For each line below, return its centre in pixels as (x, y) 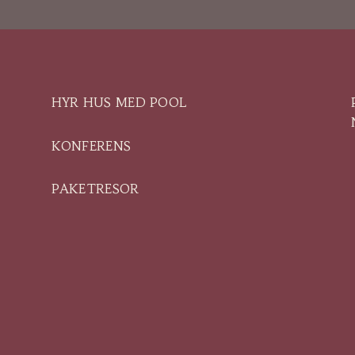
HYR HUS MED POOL (119, 103)
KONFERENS (91, 145)
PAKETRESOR (97, 189)
